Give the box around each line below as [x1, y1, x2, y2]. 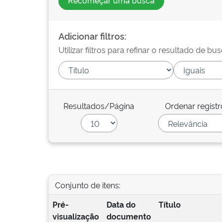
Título [158, 199, 181, 210]
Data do [106, 199, 136, 210]
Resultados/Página [63, 100, 135, 111]
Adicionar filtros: [58, 30, 126, 42]
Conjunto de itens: [55, 179, 120, 190]
